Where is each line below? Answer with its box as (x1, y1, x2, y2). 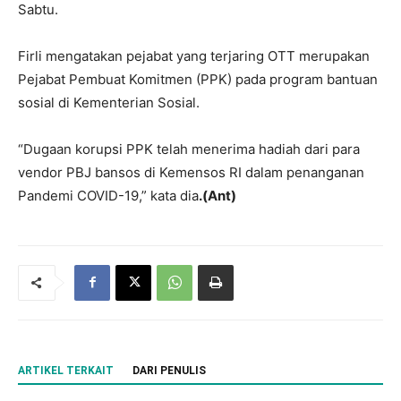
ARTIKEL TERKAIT (18, 363, 114, 377)
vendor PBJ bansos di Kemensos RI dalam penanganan (18, 163, 364, 181)
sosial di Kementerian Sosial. (18, 93, 200, 111)
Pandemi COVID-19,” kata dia (18, 186, 199, 204)
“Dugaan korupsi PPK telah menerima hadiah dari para (18, 140, 360, 158)
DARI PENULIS (132, 363, 206, 377)
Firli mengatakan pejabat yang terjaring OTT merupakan (18, 47, 370, 64)
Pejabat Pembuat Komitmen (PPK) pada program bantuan (18, 70, 378, 88)
